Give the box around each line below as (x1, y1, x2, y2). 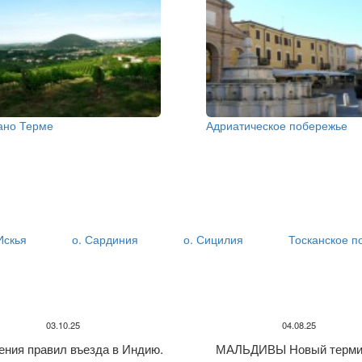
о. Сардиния (72, 231, 139, 248)
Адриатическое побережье (206, 116, 348, 133)
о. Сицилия (183, 231, 244, 248)
